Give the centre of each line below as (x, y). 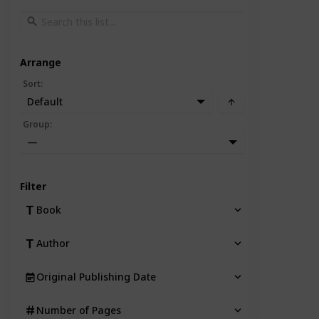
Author (53, 244)
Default (45, 101)
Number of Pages (79, 310)
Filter (33, 187)
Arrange (41, 63)
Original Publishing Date (96, 277)
